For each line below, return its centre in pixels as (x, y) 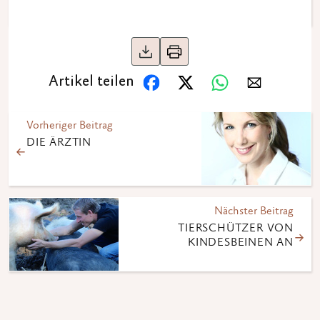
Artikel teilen (91, 82)
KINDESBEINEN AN (241, 243)
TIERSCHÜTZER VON (236, 229)
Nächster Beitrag (254, 211)
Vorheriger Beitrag (70, 126)
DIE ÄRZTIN (59, 143)
